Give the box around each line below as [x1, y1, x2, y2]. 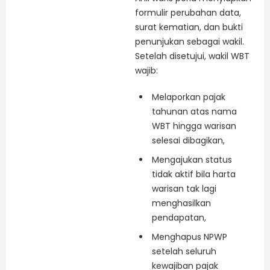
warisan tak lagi [152, 182, 216, 195]
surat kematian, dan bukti [135, 21, 243, 34]
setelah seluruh [152, 245, 216, 257]
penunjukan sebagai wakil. [135, 36, 244, 48]
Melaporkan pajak [152, 90, 225, 103]
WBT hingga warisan [152, 119, 236, 132]
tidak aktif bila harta [152, 168, 236, 180]
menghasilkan [152, 196, 211, 209]
